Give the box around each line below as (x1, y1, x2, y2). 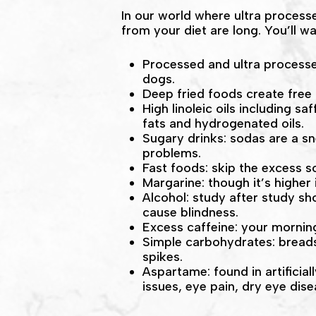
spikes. (142, 249, 183, 265)
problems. (142, 145, 202, 161)
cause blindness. (142, 205, 239, 220)
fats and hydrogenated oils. (142, 116, 305, 131)
